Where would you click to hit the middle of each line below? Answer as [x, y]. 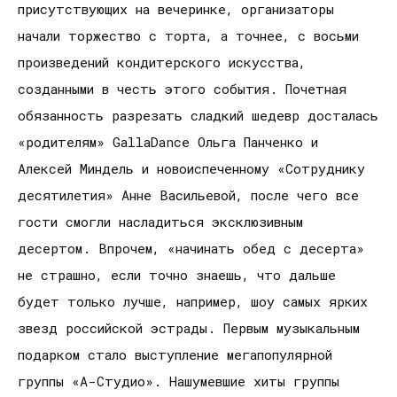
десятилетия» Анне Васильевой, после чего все [188, 195]
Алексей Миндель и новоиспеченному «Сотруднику [191, 168]
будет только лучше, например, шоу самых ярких [193, 301]
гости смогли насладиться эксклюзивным [160, 221]
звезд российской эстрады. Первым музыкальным [189, 327]
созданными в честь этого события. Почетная [182, 88]
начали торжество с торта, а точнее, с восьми [188, 35]
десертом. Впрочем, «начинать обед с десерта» [191, 248]
